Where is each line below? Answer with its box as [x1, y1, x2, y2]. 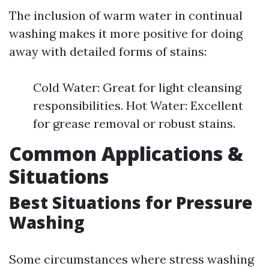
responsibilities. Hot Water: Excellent [33, 98, 243, 113]
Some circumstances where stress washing [9, 252, 254, 267]
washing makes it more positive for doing [9, 26, 243, 41]
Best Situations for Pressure [9, 191, 253, 214]
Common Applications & [9, 141, 243, 166]
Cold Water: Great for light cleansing [33, 80, 241, 95]
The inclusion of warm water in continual [9, 8, 243, 23]
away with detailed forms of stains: [9, 44, 207, 59]
